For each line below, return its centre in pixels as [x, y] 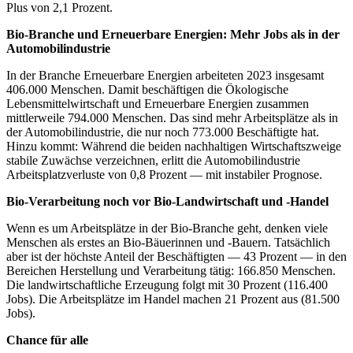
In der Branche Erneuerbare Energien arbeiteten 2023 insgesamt [165, 76]
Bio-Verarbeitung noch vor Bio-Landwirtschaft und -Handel [167, 202]
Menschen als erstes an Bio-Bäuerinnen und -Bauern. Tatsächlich [168, 243]
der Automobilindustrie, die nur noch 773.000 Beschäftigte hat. [163, 132]
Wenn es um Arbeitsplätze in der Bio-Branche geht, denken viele [167, 229]
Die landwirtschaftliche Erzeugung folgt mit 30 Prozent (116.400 [167, 285]
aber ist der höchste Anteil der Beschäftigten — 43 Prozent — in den [176, 257]
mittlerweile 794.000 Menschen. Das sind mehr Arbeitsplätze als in [172, 118]
